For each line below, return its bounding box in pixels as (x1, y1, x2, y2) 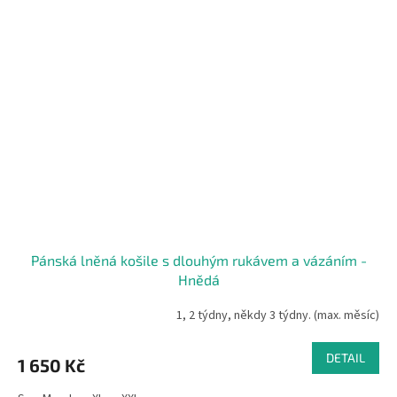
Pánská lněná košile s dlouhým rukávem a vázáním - (30, 251, 367, 269)
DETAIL (326, 349, 365, 365)
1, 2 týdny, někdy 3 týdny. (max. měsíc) (176, 307, 379, 325)
